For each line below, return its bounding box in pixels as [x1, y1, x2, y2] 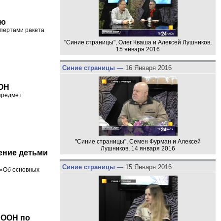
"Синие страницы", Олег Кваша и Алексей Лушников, [64, 39, 212, 46]
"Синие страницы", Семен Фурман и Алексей [75, 138, 201, 145]
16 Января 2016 [125, 64, 172, 72]
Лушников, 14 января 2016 [101, 145, 175, 152]
